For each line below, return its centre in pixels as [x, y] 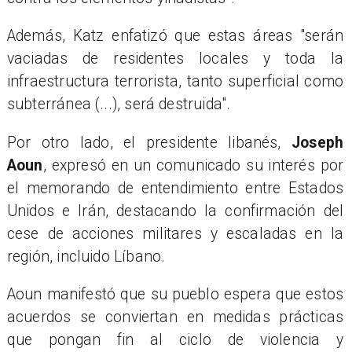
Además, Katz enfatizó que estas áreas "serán [175, 36]
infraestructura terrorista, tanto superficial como [175, 82]
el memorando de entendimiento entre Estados [175, 188]
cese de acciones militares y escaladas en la [175, 233]
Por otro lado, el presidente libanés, [149, 142]
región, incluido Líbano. [86, 256]
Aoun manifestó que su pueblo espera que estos [175, 294]
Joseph [317, 142]
